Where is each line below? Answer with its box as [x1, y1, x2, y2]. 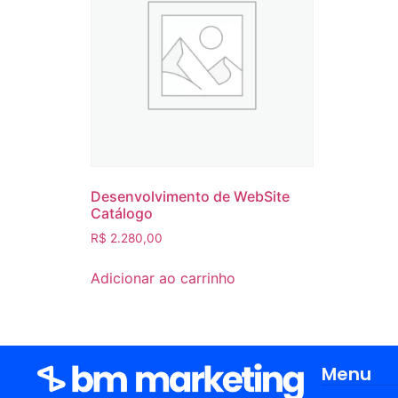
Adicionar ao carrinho [91, 269, 235, 288]
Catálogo [91, 204, 153, 223]
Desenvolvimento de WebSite [91, 187, 290, 206]
